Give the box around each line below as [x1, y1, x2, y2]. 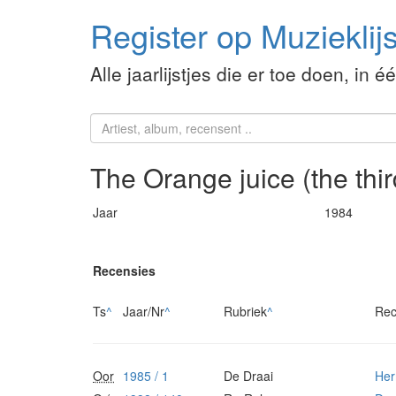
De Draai [224, 367, 273, 385]
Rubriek [224, 302, 267, 321]
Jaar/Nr [123, 302, 164, 321]
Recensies [93, 262, 156, 280]
